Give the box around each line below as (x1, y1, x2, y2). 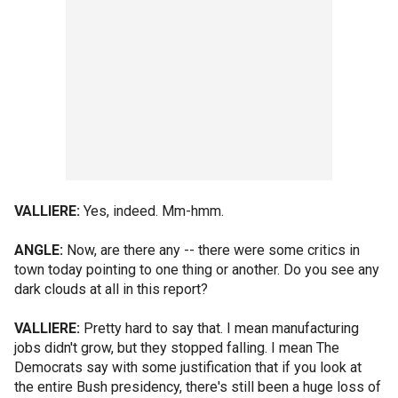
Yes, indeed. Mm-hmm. (80, 203, 224, 219)
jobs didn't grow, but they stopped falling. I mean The (14, 339, 339, 356)
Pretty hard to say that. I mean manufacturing (80, 320, 359, 337)
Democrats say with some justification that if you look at (14, 359, 362, 376)
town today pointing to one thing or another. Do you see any (14, 261, 379, 278)
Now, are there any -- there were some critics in (63, 242, 360, 259)
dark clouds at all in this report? (14, 281, 208, 298)
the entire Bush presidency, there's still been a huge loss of (14, 378, 381, 395)
